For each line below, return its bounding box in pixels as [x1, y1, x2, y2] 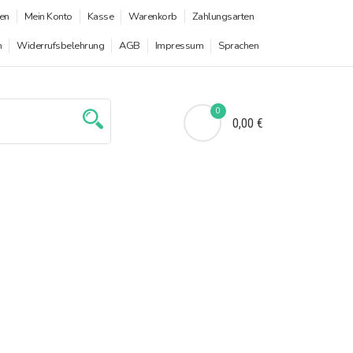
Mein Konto [24, 9, 72, 24]
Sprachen [218, 39, 258, 53]
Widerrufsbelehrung [17, 39, 104, 53]
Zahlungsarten [191, 9, 254, 24]
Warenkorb [128, 9, 177, 24]
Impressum [154, 39, 203, 53]
